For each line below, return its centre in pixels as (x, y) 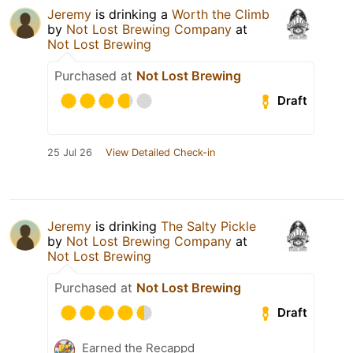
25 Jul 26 (70, 152)
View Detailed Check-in (160, 152)
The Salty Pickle (208, 226)
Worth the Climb (221, 14)
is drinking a (132, 14)
